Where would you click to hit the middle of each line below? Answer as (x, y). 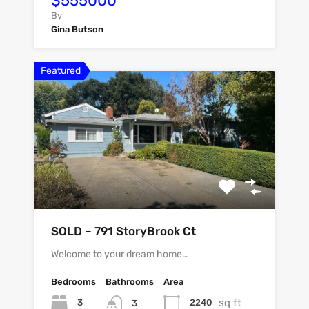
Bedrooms (73, 281)
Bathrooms (130, 281)
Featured (61, 70)
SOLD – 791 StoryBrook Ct (123, 231)
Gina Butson (77, 29)
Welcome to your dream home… (120, 254)
